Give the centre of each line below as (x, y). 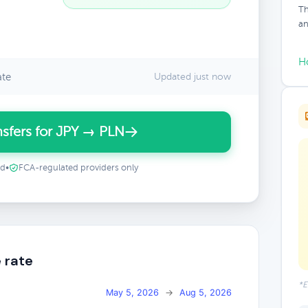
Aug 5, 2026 (206, 292)
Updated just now (192, 77)
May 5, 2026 (132, 292)
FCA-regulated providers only (78, 168)
